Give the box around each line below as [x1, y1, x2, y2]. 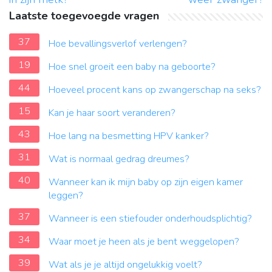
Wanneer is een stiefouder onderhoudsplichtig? [49, 212, 252, 226]
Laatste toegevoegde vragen [9, 8, 159, 24]
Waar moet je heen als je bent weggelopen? [49, 235, 239, 249]
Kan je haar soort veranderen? [49, 106, 175, 120]
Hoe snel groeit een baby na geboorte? [49, 60, 216, 74]
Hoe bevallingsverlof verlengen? [49, 37, 187, 51]
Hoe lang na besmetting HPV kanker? [49, 129, 209, 143]
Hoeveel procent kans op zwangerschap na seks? [49, 83, 261, 97]
